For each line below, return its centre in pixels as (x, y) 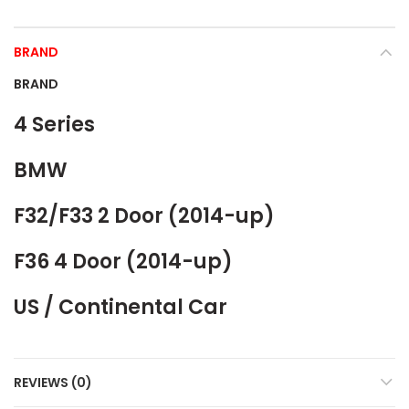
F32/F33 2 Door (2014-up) (144, 216)
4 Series (54, 125)
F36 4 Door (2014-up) (123, 262)
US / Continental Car (121, 308)
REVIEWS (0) (53, 383)
